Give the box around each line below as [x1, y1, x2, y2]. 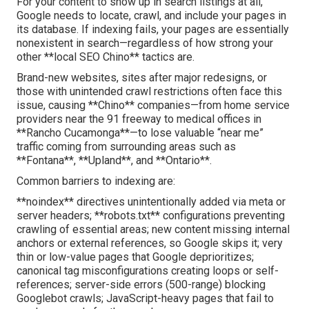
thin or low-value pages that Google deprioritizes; [17, 250, 254, 264]
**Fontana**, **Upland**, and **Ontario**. [17, 154, 212, 168]
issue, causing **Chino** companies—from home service [17, 99, 290, 112]
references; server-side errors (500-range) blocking [17, 278, 266, 292]
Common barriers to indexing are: [17, 175, 175, 188]
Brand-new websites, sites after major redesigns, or [17, 71, 267, 85]
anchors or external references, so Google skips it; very [17, 237, 283, 250]
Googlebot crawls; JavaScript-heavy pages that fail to [17, 292, 274, 306]
